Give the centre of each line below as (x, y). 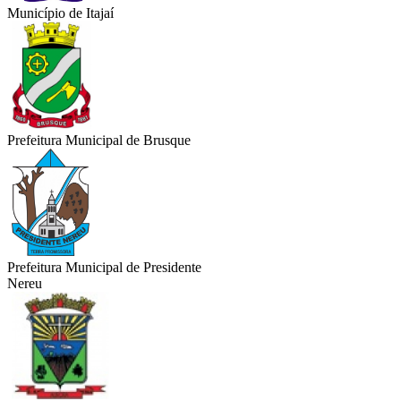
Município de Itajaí (60, 13)
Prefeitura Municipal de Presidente (104, 268)
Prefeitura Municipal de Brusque (99, 141)
